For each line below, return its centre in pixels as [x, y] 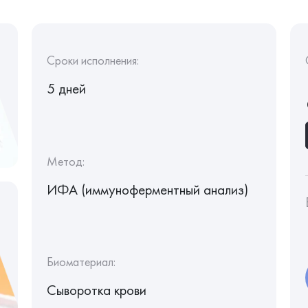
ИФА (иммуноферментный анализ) [147, 189]
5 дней [66, 88]
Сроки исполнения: [92, 60]
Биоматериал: [81, 262]
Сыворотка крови [96, 290]
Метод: [65, 161]
